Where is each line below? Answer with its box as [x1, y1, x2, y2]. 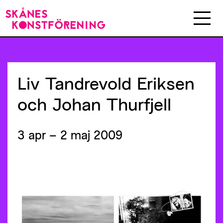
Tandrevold [45, 72, 131, 93]
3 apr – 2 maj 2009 [17, 127, 122, 142]
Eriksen [137, 72, 195, 93]
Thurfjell [107, 93, 171, 114]
